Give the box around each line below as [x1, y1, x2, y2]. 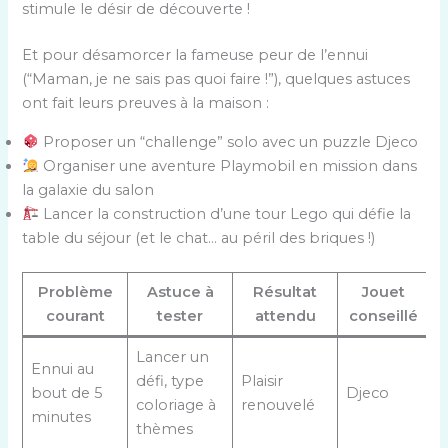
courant [45, 306, 105, 325]
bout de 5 [30, 383, 103, 402]
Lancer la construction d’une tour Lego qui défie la [39, 204, 412, 223]
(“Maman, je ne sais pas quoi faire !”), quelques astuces [22, 70, 411, 89]
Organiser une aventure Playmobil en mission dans [39, 156, 418, 175]
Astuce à [146, 282, 214, 301]
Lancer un [135, 347, 209, 366]
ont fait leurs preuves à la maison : [22, 94, 270, 113]
